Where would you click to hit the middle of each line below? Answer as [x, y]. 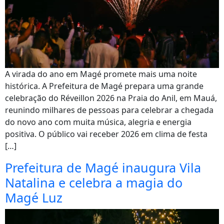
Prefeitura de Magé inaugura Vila [103, 167]
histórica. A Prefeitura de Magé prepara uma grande [104, 86]
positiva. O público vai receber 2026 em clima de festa [106, 134]
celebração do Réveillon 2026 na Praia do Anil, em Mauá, [111, 98]
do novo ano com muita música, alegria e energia [98, 122]
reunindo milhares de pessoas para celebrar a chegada [109, 110]
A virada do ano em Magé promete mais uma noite [101, 74]
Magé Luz [34, 197]
